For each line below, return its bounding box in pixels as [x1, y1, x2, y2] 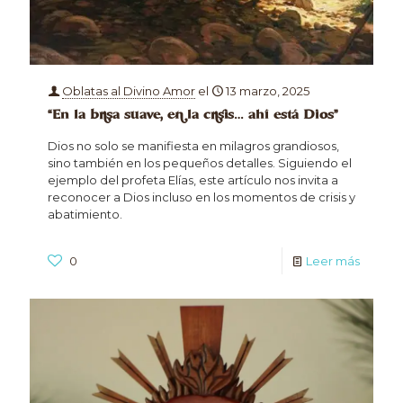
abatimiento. [48, 206, 122, 221]
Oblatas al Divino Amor [62, 83, 195, 98]
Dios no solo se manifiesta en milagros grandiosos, [48, 138, 339, 153]
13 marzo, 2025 [226, 83, 309, 98]
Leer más [306, 253, 360, 268]
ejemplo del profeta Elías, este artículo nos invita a [48, 172, 338, 187]
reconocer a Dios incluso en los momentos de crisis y [48, 189, 355, 204]
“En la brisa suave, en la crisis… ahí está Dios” [48, 105, 338, 124]
